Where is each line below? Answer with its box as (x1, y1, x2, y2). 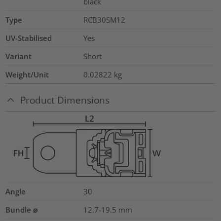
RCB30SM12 (83, 14, 125, 25)
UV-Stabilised (5, 33, 52, 43)
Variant (5, 51, 32, 61)
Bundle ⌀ (5, 205, 38, 215)
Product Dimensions (20, 93, 110, 106)
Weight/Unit (5, 69, 49, 79)
